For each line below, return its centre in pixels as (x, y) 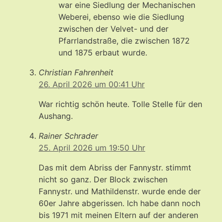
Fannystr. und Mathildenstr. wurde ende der (120, 191)
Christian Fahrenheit (76, 72)
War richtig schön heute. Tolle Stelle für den (120, 104)
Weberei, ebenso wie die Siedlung (121, 17)
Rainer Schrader (68, 136)
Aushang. (56, 116)
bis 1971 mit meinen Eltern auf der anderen (118, 215)
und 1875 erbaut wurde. (103, 52)
